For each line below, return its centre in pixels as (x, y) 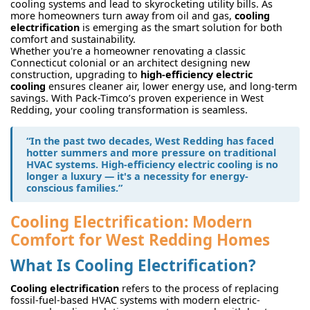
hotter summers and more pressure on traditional (151, 152)
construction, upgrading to (75, 74)
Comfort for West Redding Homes (140, 239)
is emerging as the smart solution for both (181, 27)
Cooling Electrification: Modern (131, 221)
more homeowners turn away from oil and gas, (122, 15)
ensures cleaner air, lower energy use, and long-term (171, 86)
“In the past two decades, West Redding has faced (150, 140)
